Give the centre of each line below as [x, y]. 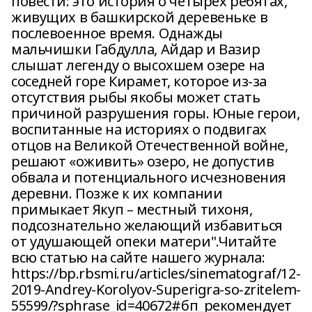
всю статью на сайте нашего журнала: [138, 257]
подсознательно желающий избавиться [147, 225]
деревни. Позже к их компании [117, 193]
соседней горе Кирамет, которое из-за [139, 81]
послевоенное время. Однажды [117, 33]
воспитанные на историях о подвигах [139, 129]
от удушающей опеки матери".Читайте [144, 241]
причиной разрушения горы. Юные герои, [156, 113]
